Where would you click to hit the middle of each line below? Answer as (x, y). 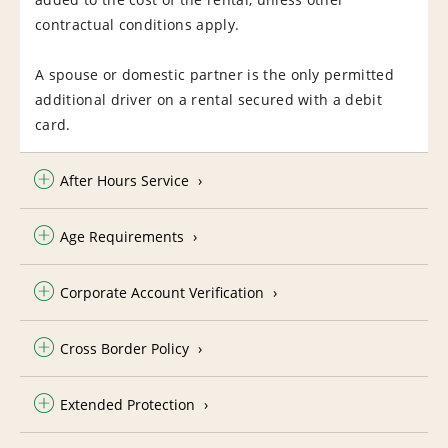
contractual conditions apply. (139, 24)
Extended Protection (127, 404)
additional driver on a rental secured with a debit (209, 99)
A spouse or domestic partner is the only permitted (215, 74)
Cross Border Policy (124, 348)
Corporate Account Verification (162, 292)
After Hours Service (124, 180)
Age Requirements (122, 236)
